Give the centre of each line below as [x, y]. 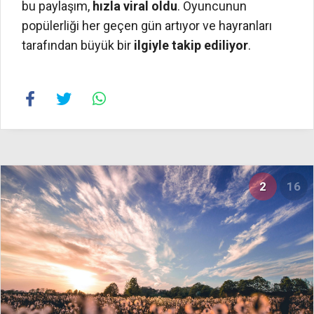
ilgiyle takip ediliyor [190, 46]
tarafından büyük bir [76, 46]
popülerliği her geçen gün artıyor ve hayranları [147, 26]
